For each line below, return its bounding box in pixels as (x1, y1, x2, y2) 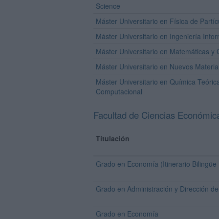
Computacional (96, 87, 142, 96)
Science (96, 1, 120, 11)
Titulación (96, 133, 130, 143)
